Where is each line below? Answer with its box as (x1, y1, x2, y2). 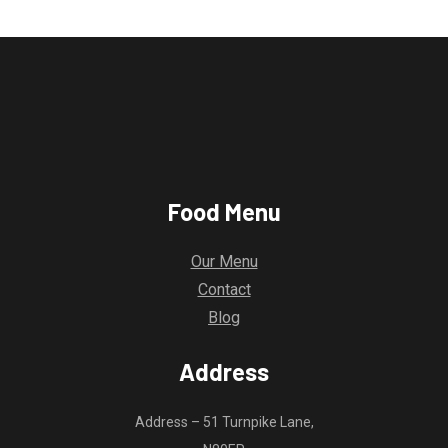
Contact (197, 279, 251, 299)
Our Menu (190, 251, 258, 271)
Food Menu (167, 196, 281, 226)
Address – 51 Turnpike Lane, (134, 413, 314, 430)
